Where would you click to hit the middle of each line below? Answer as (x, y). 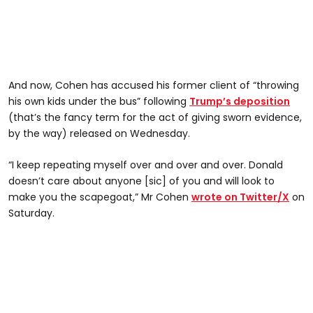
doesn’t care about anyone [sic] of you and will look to (141, 181)
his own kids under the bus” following (99, 101)
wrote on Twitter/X (240, 197)
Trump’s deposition (240, 101)
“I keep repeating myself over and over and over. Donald (146, 165)
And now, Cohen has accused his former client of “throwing (154, 85)
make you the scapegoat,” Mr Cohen (100, 197)
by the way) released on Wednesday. (99, 133)
